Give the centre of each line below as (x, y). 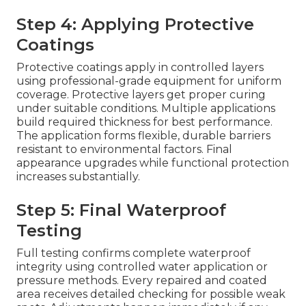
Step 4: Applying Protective (135, 25)
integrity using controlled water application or (142, 267)
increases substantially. (78, 177)
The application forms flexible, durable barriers (143, 136)
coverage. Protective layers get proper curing (141, 95)
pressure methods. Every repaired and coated (142, 281)
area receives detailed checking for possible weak (151, 294)
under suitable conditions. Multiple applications (146, 109)
